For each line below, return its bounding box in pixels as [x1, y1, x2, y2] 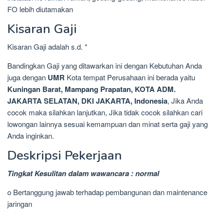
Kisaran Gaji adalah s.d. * [7, 41, 88, 52]
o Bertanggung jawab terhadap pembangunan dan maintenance [7, 187, 207, 198]
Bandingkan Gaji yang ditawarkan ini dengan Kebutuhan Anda [7, 60, 202, 71]
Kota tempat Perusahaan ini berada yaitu [65, 72, 195, 83]
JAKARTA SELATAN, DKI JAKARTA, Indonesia [7, 95, 167, 107]
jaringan [7, 199, 32, 209]
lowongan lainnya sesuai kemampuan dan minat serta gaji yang [7, 119, 208, 129]
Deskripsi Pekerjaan [7, 147, 122, 164]
